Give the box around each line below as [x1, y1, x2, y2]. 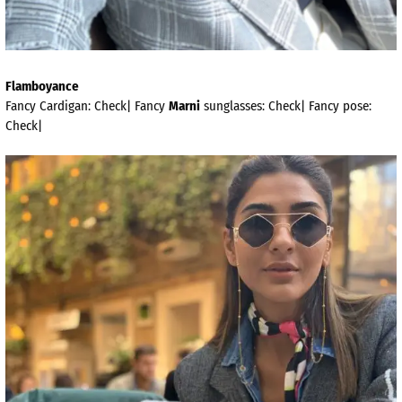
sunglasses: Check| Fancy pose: [200, 97, 371, 114]
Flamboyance [5, 77, 79, 94]
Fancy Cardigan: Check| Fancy [5, 97, 169, 114]
